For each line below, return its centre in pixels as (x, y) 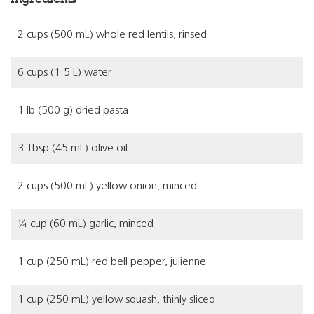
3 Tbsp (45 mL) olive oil (73, 149)
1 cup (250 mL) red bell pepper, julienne (112, 262)
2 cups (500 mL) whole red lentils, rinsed (112, 35)
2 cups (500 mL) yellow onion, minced (107, 186)
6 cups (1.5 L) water (64, 73)
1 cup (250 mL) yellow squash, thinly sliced (116, 300)
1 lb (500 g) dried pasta (73, 111)
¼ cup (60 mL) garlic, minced (86, 224)
